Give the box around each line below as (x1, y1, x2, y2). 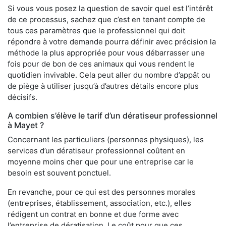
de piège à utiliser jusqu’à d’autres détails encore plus (8, 81, 199, 91)
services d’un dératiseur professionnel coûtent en (8, 146, 185, 156)
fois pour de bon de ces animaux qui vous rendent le (8, 59, 195, 69)
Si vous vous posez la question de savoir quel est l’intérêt (8, 4, 213, 14)
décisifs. (8, 92, 37, 102)
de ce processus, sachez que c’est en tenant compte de (8, 15, 205, 25)
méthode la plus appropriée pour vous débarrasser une (8, 48, 205, 58)
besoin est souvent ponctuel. (8, 168, 111, 178)
